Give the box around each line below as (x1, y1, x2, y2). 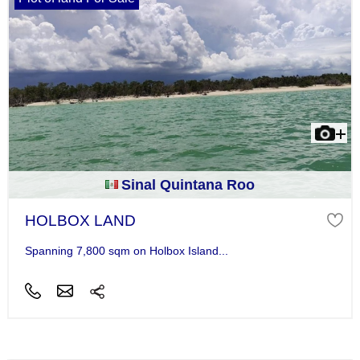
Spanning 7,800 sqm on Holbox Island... (24, 243, 228, 257)
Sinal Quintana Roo (121, 176, 255, 193)
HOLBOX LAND (24, 211, 136, 229)
